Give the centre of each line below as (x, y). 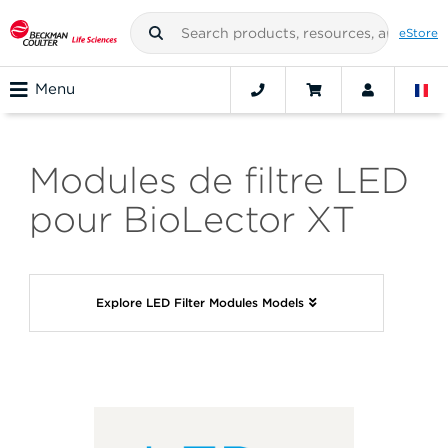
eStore (418, 32)
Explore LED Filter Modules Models (200, 303)
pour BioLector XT (192, 219)
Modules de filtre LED (219, 180)
